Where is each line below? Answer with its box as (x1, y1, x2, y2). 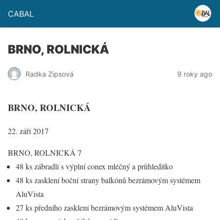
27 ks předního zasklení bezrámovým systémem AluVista (16, 202, 193, 213)
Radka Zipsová (26, 69, 74, 78)
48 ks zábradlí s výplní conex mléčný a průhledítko (16, 161, 173, 172)
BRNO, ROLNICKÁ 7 (8, 147, 82, 158)
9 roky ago (177, 69, 212, 78)
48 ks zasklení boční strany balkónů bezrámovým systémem (16, 175, 200, 186)
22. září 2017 (8, 126, 49, 137)
